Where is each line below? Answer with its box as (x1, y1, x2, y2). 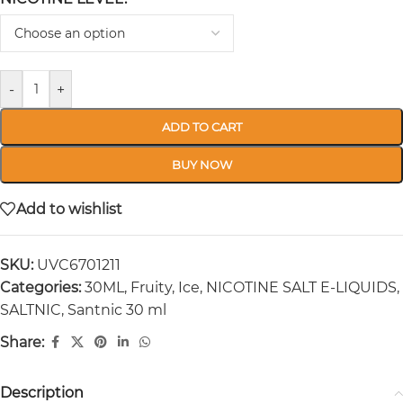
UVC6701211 (37, 256, 121, 273)
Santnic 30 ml (67, 301, 166, 318)
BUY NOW (171, 157, 232, 172)
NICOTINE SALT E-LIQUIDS (206, 279, 397, 296)
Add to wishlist (16, 200, 122, 218)
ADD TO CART (161, 120, 242, 134)
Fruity (130, 279, 172, 296)
